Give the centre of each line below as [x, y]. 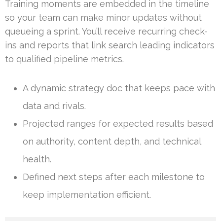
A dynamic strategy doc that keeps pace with [119, 88]
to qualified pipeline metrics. [64, 59]
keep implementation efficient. [87, 195]
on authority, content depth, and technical [112, 142]
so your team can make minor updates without [103, 18]
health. [37, 159]
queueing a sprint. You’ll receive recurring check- [106, 32]
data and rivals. [54, 106]
